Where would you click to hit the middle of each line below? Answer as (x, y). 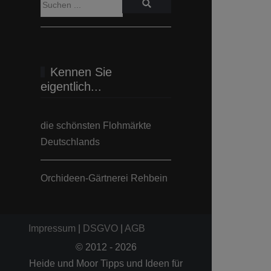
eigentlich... (71, 86)
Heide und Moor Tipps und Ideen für (106, 264)
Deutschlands (70, 142)
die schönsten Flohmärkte (96, 125)
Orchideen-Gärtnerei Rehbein (104, 178)
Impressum (52, 229)
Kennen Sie (81, 72)
